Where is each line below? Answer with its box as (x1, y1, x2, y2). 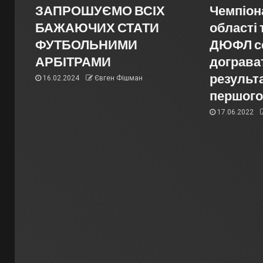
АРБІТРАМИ (35, 53, 111, 69)
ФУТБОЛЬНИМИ (35, 36, 137, 52)
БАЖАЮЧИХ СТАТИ (35, 19, 159, 35)
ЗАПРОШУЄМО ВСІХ (35, 2, 165, 18)
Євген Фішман (95, 74, 143, 82)
